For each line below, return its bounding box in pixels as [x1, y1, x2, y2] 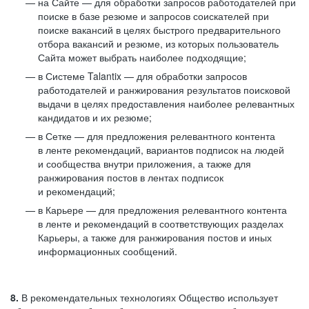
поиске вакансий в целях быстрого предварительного [38, 23, 281, 37]
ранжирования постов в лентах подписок [38, 170, 223, 184]
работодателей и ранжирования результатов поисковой [38, 83, 290, 97]
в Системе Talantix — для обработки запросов [38, 69, 247, 83]
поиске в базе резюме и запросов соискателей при [38, 9, 269, 23]
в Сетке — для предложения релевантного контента [38, 129, 275, 143]
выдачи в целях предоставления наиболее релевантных [38, 97, 295, 110]
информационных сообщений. [38, 244, 177, 258]
